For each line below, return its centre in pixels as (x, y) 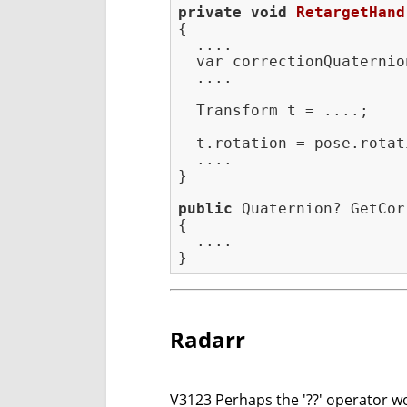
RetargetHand (351, 13)
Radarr (208, 340)
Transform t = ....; (273, 111)
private (210, 13)
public (205, 209)
